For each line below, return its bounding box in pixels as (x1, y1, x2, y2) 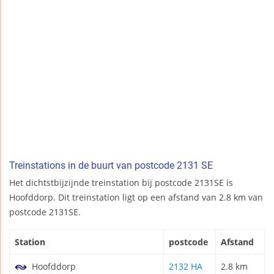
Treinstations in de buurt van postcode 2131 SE (9, 159, 213, 171)
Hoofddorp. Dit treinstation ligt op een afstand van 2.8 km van (9, 191, 263, 203)
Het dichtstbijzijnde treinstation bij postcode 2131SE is (9, 176, 233, 188)
